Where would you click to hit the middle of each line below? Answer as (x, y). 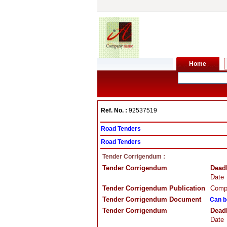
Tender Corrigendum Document (152, 199)
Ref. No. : (114, 110)
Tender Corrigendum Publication (154, 188)
